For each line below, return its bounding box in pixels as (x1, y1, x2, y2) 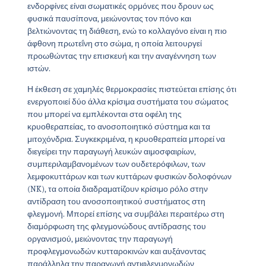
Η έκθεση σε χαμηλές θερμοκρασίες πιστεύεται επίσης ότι (27, 84, 236, 95)
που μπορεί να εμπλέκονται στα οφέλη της (27, 109, 182, 120)
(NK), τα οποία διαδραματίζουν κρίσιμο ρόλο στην (27, 184, 208, 195)
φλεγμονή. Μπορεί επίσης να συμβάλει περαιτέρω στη (27, 209, 224, 220)
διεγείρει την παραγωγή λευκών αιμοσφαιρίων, (27, 147, 196, 157)
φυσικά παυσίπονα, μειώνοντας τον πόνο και (27, 14, 191, 24)
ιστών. (27, 64, 54, 74)
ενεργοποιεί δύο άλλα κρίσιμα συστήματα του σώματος (27, 97, 229, 107)
